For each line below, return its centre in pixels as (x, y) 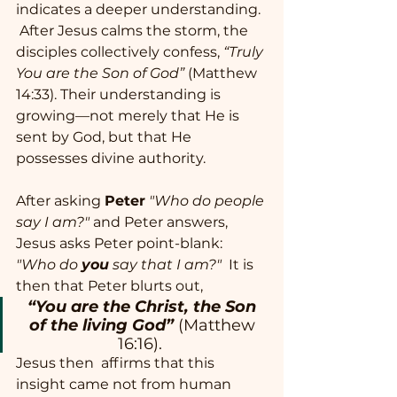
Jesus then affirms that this (117, 363)
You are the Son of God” (100, 74)
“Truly (245, 52)
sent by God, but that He (105, 137)
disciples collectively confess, (120, 52)
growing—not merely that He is (129, 116)
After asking (60, 201)
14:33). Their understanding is (120, 95)
